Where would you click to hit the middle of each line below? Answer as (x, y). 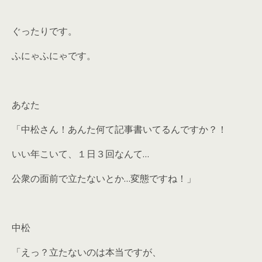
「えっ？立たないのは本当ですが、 (87, 252)
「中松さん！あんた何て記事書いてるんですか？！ (119, 129)
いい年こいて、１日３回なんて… (80, 154)
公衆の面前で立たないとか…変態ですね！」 (104, 178)
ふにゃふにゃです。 (54, 56)
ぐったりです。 (44, 31)
